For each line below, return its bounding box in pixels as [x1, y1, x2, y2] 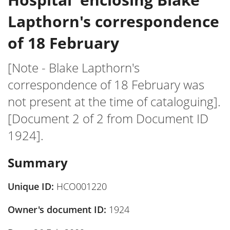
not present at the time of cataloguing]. [8, 93, 221, 110]
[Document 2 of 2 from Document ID [8, 110, 208, 127]
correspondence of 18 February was [8, 76, 204, 93]
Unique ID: [8, 180, 56, 193]
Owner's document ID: [8, 203, 109, 216]
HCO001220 [56, 180, 107, 193]
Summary [8, 154, 68, 171]
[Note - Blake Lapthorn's [8, 59, 140, 76]
